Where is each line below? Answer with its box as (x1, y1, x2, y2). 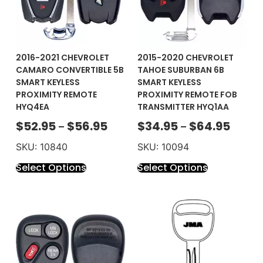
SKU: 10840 (15, 141, 68, 153)
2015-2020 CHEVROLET (137, 52, 234, 64)
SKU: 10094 (137, 141, 189, 153)
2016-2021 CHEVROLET (15, 52, 109, 64)
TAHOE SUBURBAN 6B (137, 64, 224, 76)
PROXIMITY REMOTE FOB (137, 89, 237, 101)
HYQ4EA (15, 101, 49, 113)
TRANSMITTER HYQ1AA (137, 101, 229, 113)
